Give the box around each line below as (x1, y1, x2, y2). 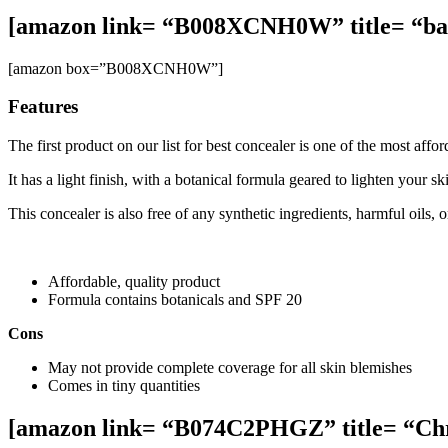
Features (8, 96, 78, 118)
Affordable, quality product (48, 273, 224, 291)
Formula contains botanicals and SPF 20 (48, 291, 302, 309)
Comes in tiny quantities (48, 377, 200, 395)
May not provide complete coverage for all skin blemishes (48, 359, 412, 377)
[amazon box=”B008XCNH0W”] (8, 59, 223, 77)
